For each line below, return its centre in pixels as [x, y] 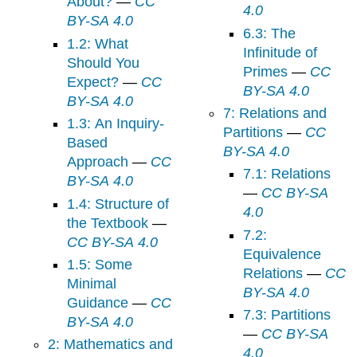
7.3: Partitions [286, 315]
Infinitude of [280, 52]
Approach [98, 162]
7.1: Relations [286, 174]
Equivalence [282, 254]
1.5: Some [100, 265]
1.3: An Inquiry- [116, 124]
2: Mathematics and [110, 345]
